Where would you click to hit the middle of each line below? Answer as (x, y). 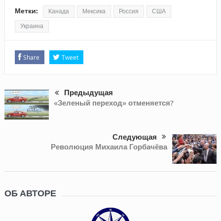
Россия (129, 11)
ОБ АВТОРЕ (30, 193)
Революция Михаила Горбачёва (109, 147)
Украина (32, 26)
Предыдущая (88, 92)
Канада (58, 11)
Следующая (135, 137)
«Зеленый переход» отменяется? (113, 103)
